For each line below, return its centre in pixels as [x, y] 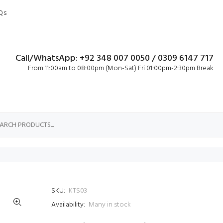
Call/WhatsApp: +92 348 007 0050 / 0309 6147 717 [114, 58]
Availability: [68, 205]
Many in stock [110, 205]
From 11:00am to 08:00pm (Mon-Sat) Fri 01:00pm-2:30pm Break [121, 68]
